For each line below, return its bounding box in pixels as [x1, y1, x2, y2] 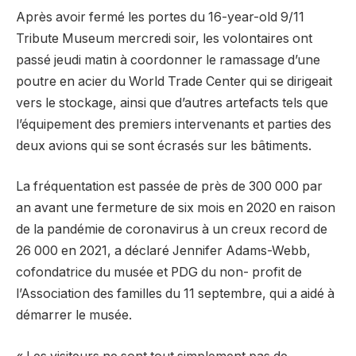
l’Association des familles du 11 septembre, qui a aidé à [16, 286, 335, 302]
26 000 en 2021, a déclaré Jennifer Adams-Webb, [16, 243, 311, 259]
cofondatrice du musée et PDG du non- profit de [16, 265, 302, 281]
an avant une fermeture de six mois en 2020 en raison [16, 200, 335, 216]
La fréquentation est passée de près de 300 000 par [16, 179, 323, 195]
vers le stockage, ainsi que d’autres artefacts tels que [16, 95, 328, 110]
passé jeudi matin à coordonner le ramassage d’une [16, 52, 320, 68]
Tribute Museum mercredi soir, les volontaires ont [16, 30, 312, 46]
